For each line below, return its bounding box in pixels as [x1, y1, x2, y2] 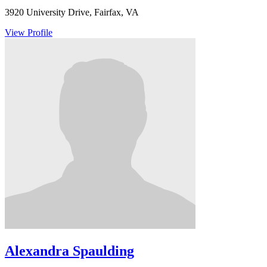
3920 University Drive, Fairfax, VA [5, 7, 139, 18]
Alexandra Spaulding [5, 243, 134, 259]
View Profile [5, 27, 52, 38]
